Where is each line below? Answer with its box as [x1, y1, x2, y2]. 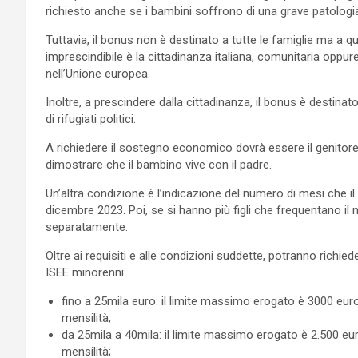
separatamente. [46, 219, 128, 234]
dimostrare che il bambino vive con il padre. [46, 157, 272, 172]
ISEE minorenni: [46, 265, 126, 280]
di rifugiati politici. [46, 111, 136, 126]
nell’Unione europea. [46, 66, 150, 81]
